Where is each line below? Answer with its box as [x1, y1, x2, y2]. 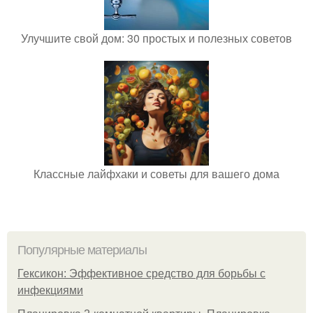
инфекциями [17, 284, 83, 296]
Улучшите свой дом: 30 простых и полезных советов [21, 30, 292, 46]
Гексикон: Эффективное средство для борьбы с [17, 268, 265, 279]
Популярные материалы [17, 243, 147, 257]
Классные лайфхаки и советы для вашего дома [34, 166, 279, 182]
